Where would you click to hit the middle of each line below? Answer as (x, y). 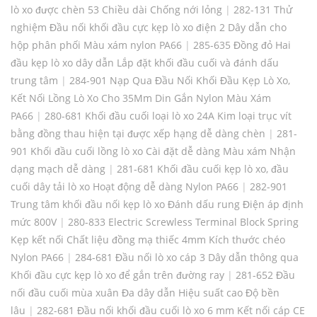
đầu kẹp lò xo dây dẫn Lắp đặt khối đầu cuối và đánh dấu (145, 63)
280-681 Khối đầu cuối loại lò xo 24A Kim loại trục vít (168, 116)
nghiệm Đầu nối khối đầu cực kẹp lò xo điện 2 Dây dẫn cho (149, 28)
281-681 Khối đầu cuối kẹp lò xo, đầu (203, 169)
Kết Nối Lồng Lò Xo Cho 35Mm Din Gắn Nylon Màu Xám (141, 98)
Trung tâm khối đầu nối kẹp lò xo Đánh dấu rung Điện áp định (157, 204)
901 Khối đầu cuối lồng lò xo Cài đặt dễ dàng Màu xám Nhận (153, 151)
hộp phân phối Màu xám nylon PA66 (96, 45)
